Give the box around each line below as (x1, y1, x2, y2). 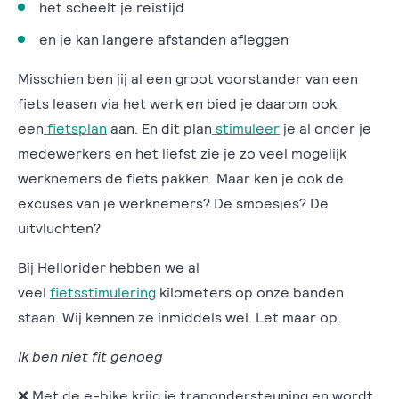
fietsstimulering (50, 283, 156, 300)
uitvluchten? (18, 219, 101, 236)
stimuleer (212, 119, 280, 136)
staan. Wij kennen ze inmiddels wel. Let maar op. (18, 308, 345, 325)
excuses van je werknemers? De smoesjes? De (18, 194, 329, 211)
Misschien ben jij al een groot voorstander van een (18, 69, 358, 86)
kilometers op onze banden (156, 283, 344, 300)
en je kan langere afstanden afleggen (39, 30, 292, 47)
